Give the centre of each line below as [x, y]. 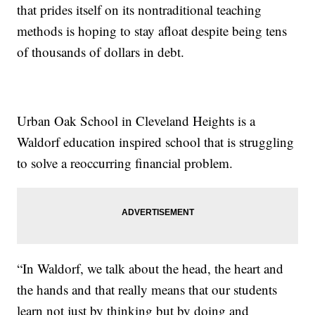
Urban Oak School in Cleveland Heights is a [136, 121]
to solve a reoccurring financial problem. [125, 163]
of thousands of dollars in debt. [101, 52]
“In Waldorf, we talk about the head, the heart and [150, 269]
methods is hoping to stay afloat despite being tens [152, 31]
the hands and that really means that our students [147, 290]
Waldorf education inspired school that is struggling [156, 142]
